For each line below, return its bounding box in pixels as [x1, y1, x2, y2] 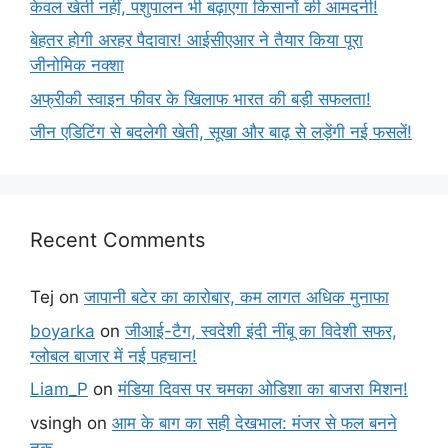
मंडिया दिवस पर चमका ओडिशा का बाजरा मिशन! [118, 379, 408, 400]
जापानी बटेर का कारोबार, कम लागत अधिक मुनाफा [84, 287, 389, 308]
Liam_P [30, 379, 88, 400]
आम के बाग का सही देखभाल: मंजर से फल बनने [112, 412, 397, 433]
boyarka [30, 320, 95, 341]
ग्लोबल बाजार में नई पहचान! [30, 345, 197, 366]
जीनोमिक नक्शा [30, 55, 124, 76]
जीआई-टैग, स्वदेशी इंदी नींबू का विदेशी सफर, [125, 320, 397, 341]
